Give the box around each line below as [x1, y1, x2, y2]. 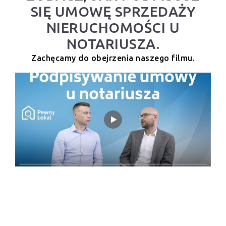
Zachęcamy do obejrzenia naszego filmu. [31, 53, 195, 63]
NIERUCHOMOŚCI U [46, 20, 180, 36]
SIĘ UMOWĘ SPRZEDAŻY [30, 4, 196, 20]
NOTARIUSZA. [66, 36, 160, 52]
